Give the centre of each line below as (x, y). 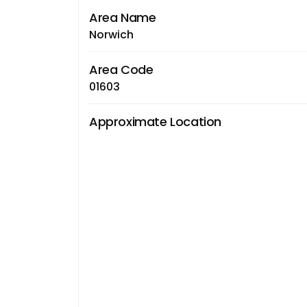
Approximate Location (155, 121)
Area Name (123, 17)
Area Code (121, 69)
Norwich (111, 34)
